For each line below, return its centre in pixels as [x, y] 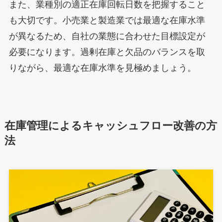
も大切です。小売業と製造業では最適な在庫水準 [107, 21]
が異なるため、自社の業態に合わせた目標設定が [107, 36]
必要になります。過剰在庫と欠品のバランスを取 [107, 52]
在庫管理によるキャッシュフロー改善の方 [111, 126]
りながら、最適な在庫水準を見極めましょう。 [102, 68]
